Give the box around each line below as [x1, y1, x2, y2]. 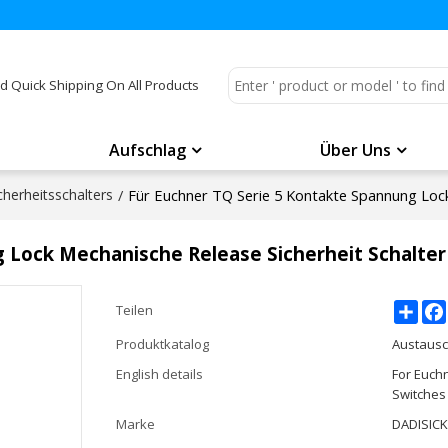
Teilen [115, 300, 153, 319]
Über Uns [319, 139, 391, 161]
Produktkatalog [115, 334, 209, 353]
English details [115, 364, 203, 383]
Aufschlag [109, 139, 187, 161]
